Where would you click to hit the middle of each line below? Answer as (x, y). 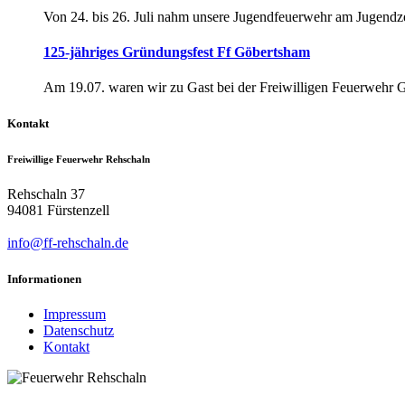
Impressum (75, 314)
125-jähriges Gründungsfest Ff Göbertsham (177, 52)
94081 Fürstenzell (58, 211)
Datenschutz (79, 330)
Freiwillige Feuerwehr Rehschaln (79, 159)
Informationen (44, 278)
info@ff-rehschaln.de (68, 243)
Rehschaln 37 (46, 194)
